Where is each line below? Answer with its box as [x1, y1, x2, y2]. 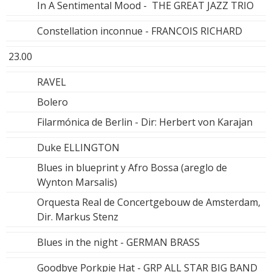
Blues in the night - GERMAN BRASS [37, 235, 200, 249]
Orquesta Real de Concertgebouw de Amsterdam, [37, 195, 260, 209]
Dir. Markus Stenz [37, 209, 118, 223]
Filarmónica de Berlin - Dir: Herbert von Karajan [37, 115, 253, 129]
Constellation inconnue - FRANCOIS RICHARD [37, 24, 242, 38]
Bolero [37, 95, 68, 109]
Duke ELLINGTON [37, 140, 120, 154]
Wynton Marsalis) [37, 175, 117, 189]
